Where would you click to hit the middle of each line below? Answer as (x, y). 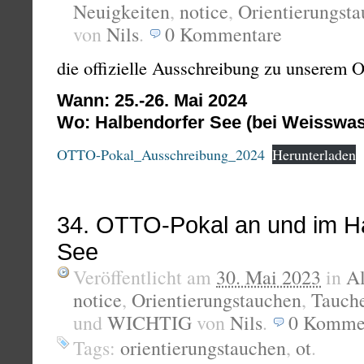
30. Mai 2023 (269, 277)
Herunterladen (314, 154)
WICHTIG (149, 323)
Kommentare (231, 34)
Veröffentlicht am (145, 277)
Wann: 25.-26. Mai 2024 (152, 100)
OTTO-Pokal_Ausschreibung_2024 (161, 154)
